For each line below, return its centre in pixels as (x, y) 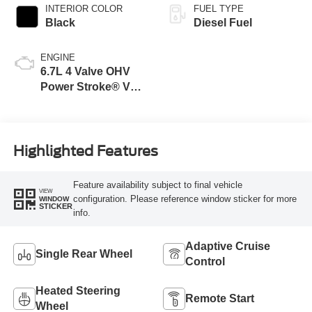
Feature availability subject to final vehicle (157, 185)
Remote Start (220, 299)
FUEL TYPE (219, 9)
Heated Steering (78, 291)
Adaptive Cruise (228, 247)
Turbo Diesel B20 (85, 102)
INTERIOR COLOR (84, 9)
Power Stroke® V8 (88, 87)
